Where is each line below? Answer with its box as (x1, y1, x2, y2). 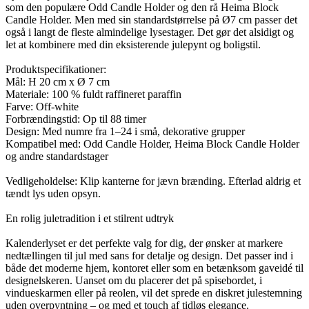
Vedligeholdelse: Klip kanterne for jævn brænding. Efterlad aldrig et (6, 175, 301, 188)
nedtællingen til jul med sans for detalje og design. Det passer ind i (6, 250, 293, 262)
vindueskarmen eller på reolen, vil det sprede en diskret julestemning (6, 287, 302, 299)
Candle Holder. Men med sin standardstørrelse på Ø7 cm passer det (6, 14, 297, 26)
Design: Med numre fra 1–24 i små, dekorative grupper (6, 126, 245, 138)
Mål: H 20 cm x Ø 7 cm (6, 76, 110, 88)
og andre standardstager (6, 150, 108, 163)
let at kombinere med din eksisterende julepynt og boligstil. (6, 39, 261, 51)
